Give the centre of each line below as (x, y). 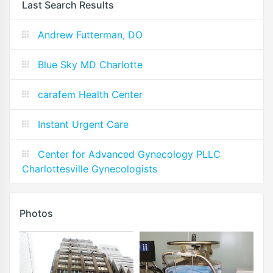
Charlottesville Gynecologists (90, 168)
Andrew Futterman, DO (90, 34)
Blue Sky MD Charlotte (90, 64)
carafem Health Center (90, 94)
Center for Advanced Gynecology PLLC (129, 154)
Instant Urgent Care (83, 124)
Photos (36, 213)
